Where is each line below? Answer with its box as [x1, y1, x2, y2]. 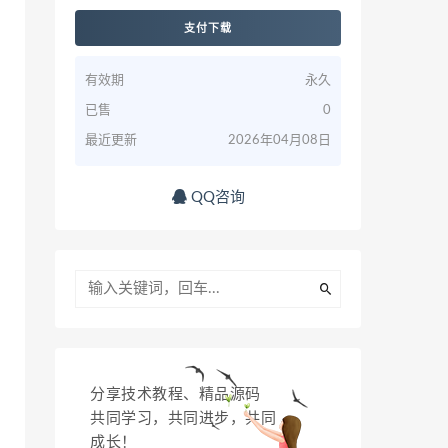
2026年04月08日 [228, 134, 331, 147]
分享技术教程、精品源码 [90, 387, 261, 402]
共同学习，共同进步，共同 [90, 411, 276, 426]
